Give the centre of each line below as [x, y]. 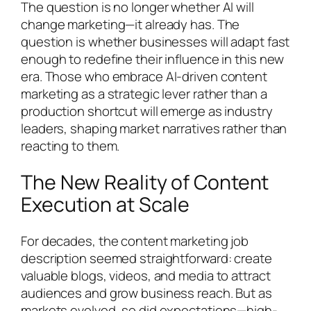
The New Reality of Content [145, 183]
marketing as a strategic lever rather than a [144, 94]
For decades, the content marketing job [135, 241]
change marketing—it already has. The [131, 25]
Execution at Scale [106, 205]
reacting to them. [70, 146]
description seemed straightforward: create [146, 258]
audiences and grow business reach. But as [146, 293]
